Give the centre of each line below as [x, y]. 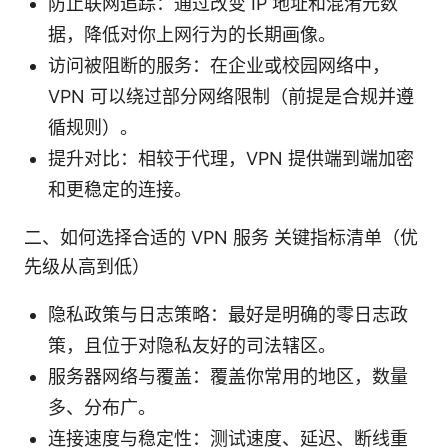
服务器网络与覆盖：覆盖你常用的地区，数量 [228, 376]
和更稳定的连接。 [120, 189]
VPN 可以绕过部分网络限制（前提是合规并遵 [231, 96]
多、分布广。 [102, 407]
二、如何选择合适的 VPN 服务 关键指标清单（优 [221, 237]
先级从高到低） [87, 266]
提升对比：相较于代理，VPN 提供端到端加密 [231, 158]
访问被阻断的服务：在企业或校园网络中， [219, 65]
